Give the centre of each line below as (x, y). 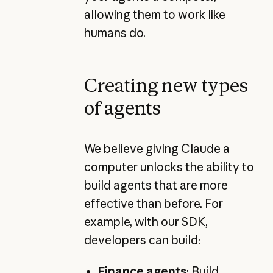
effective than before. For (153, 204)
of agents (122, 108)
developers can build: (142, 240)
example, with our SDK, (146, 222)
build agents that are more (156, 186)
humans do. (115, 33)
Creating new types (166, 86)
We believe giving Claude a (157, 149)
